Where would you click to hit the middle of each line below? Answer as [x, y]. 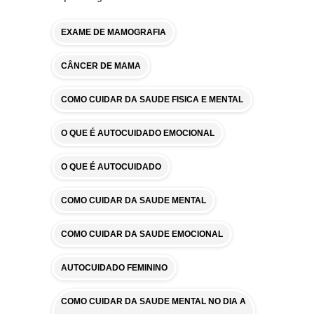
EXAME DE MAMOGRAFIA [114, 32]
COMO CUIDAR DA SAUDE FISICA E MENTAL [152, 100]
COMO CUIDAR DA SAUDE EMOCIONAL [142, 234]
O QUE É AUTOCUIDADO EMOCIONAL [138, 133]
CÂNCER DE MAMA [101, 66]
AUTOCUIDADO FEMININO [114, 268]
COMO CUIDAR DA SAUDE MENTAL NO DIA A [153, 301]
